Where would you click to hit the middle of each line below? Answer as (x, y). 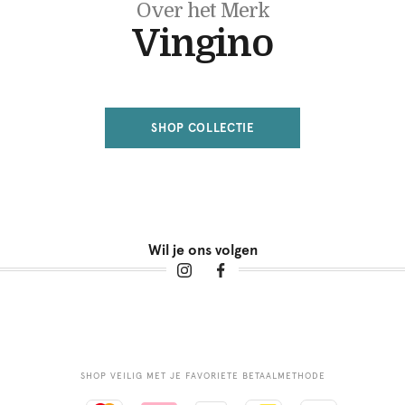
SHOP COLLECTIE (202, 127)
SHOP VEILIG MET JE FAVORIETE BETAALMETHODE (202, 375)
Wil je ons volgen (202, 250)
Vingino (202, 43)
